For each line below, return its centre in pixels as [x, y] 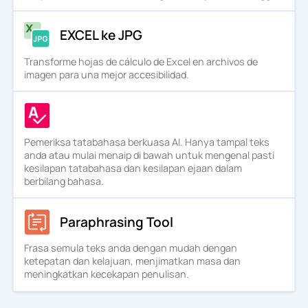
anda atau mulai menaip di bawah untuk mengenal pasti [149, 155]
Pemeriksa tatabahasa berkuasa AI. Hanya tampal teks [146, 142]
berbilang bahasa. [64, 181]
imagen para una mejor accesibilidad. [106, 74]
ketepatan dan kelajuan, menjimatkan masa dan [132, 261]
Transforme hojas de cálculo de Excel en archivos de [141, 61]
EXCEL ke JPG [101, 35]
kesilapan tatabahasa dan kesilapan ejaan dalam [133, 168]
